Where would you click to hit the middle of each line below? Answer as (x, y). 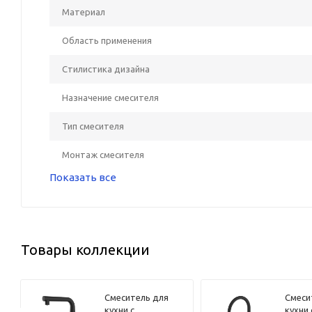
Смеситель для (137, 298)
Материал (84, 11)
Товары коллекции (85, 249)
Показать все (83, 177)
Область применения (107, 40)
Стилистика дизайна (106, 69)
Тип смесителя (93, 126)
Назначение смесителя (110, 97)
